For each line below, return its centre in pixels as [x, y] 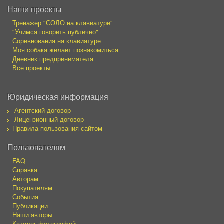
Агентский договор [43, 110]
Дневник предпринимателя [53, 58]
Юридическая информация [58, 96]
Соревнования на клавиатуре [57, 40]
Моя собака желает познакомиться [65, 49]
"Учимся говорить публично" [55, 31]
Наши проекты [35, 9]
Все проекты [31, 67]
